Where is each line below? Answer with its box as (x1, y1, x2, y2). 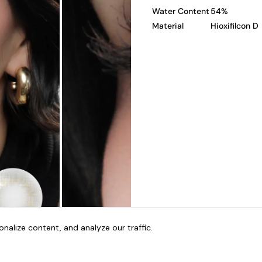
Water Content (152, 6, 209, 16)
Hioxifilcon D (211, 20, 258, 31)
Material (152, 20, 184, 31)
